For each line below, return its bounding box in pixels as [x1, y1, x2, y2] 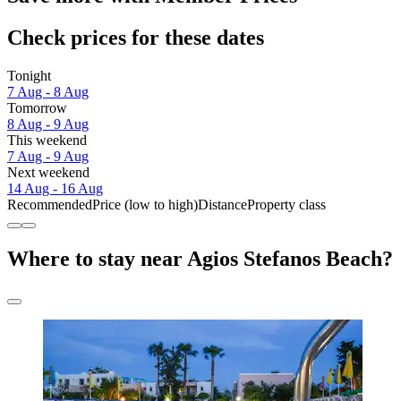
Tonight [7, 68, 51, 84]
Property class [247, 197, 326, 213]
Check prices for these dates [7, 26, 264, 50]
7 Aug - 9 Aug [7, 149, 89, 165]
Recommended [7, 197, 92, 213]
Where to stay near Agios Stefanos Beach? [7, 246, 393, 270]
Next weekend [7, 165, 90, 181]
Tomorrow [7, 100, 67, 116]
